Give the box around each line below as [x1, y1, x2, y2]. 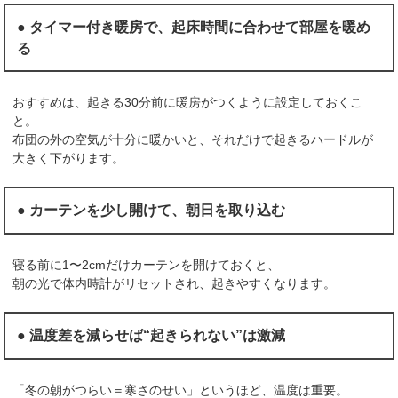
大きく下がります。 [12, 151, 125, 166]
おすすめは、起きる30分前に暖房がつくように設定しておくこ [12, 95, 363, 110]
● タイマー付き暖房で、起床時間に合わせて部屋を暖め [17, 19, 371, 35]
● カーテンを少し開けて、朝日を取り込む [17, 203, 286, 219]
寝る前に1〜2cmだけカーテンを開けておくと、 [12, 257, 281, 272]
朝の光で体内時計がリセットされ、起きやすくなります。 [12, 275, 337, 291]
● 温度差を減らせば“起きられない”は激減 [17, 327, 286, 343]
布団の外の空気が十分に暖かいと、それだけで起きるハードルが [12, 132, 374, 147]
